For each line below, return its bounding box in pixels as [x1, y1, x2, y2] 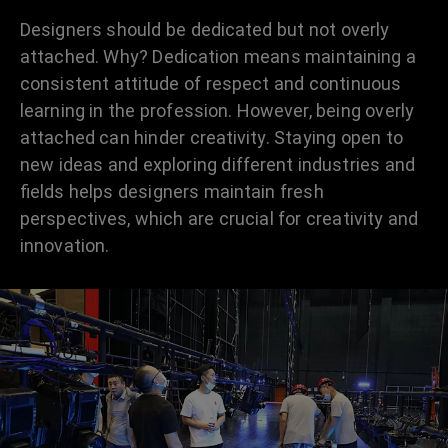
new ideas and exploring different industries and [20, 153, 415, 175]
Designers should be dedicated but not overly [20, 18, 390, 40]
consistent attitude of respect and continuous [20, 72, 402, 94]
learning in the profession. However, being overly [20, 99, 414, 121]
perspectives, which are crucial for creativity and [20, 207, 419, 229]
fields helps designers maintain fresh [20, 180, 324, 202]
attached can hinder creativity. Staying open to [20, 126, 403, 148]
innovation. [20, 234, 110, 256]
